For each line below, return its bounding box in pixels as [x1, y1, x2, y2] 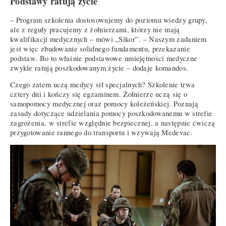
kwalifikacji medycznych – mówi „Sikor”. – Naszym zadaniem [10, 34, 207, 44]
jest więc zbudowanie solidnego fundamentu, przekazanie [10, 43, 190, 53]
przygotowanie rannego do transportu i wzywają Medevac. [10, 128, 193, 138]
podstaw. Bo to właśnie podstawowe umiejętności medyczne [10, 53, 198, 63]
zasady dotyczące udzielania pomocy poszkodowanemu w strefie [10, 108, 213, 119]
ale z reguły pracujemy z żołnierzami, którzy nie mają [10, 24, 180, 34]
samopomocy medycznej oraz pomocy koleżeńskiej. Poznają [10, 99, 198, 109]
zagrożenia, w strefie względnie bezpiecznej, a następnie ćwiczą [10, 118, 215, 128]
